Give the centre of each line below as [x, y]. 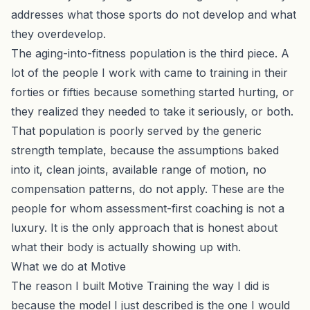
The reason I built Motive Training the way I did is [140, 285]
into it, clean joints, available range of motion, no [139, 169]
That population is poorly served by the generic [136, 130]
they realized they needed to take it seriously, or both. [152, 111]
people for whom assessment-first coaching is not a [148, 208]
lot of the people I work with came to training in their [149, 72]
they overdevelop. [58, 34]
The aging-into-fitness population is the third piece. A [150, 53]
